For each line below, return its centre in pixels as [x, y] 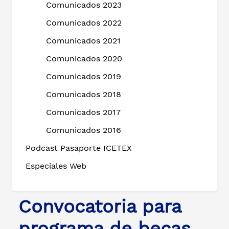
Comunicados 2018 [84, 95]
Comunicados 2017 [83, 112]
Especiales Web [56, 166]
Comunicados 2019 [84, 77]
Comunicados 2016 [84, 130]
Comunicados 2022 [84, 23]
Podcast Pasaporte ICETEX [79, 148]
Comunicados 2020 [84, 59]
